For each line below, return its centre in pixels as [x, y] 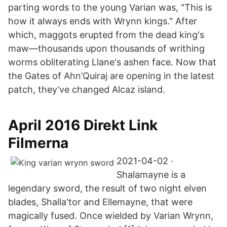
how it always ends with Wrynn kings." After [103, 21]
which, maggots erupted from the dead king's [106, 35]
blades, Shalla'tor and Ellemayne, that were [100, 202]
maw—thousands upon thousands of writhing [106, 48]
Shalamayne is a [151, 175]
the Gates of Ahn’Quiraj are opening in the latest [111, 76]
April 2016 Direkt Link [83, 125]
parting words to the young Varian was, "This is [110, 7]
